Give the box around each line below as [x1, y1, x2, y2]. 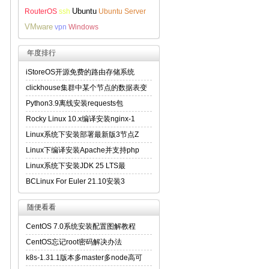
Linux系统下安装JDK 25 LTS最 [26, 162, 125, 170]
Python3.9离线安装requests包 [26, 99, 123, 107]
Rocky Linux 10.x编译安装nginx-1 [26, 115, 135, 123]
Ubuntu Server [98, 7, 146, 16]
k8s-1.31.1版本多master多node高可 [26, 253, 142, 262]
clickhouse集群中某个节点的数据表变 [26, 83, 147, 92]
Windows [68, 23, 98, 31]
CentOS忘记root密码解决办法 [26, 238, 122, 246]
